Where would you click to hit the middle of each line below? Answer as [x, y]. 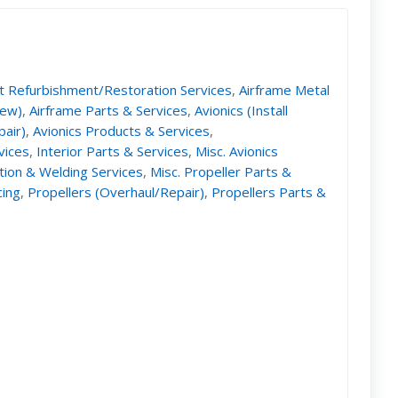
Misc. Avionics [237, 151]
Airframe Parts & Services [109, 110]
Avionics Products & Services [122, 130]
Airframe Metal [285, 89]
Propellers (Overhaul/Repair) [116, 191]
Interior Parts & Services [113, 151]
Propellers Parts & [269, 191]
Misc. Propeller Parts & [221, 171]
